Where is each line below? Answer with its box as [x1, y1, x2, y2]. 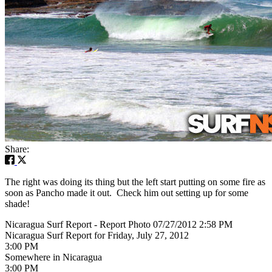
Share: [5, 143, 29, 154]
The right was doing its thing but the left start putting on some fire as [5, 176, 265, 187]
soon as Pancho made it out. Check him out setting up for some [5, 187, 248, 198]
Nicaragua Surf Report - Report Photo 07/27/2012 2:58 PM [5, 219, 233, 229]
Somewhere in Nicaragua [5, 251, 102, 262]
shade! [5, 198, 30, 209]
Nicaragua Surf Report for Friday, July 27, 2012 [5, 229, 189, 240]
